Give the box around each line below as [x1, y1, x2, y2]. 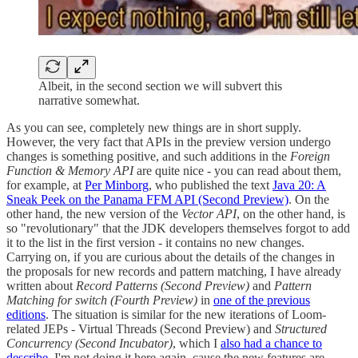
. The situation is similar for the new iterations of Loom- [46, 308, 326, 322]
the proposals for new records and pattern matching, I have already [6, 265, 341, 279]
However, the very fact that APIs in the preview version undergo [6, 135, 331, 149]
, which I [173, 336, 221, 351]
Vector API [181, 207, 237, 221]
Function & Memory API [6, 164, 133, 178]
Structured [275, 322, 327, 336]
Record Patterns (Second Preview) [76, 279, 249, 293]
